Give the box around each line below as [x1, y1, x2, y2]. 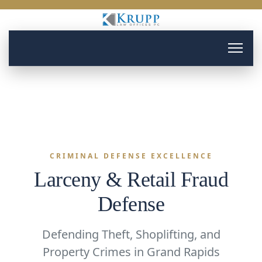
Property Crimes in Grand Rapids [42, 244, 220, 260]
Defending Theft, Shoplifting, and [42, 226, 220, 242]
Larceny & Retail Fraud [34, 168, 228, 191]
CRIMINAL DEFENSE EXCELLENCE [49, 151, 213, 161]
